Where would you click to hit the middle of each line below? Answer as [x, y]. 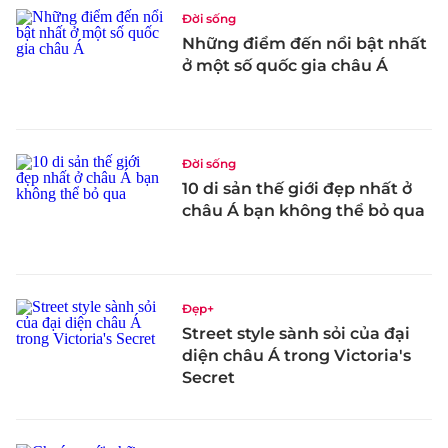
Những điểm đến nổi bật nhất [304, 44]
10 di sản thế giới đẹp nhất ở [297, 189]
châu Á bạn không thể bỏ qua [303, 211]
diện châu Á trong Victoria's [296, 355]
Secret [208, 377]
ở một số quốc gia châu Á [285, 66]
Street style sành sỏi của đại [296, 333]
